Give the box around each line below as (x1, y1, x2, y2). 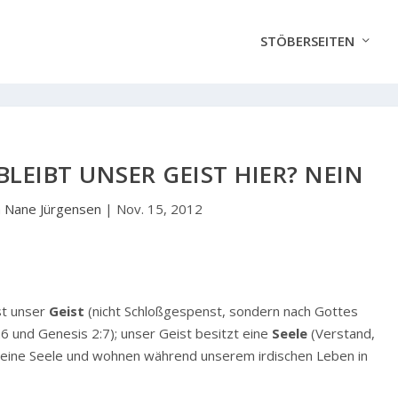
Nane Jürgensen (4, 199, 102, 218)
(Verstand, (307, 323, 376, 342)
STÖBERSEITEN (259, 32, 354, 51)
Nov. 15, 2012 (116, 199, 203, 218)
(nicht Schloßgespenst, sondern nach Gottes (84, 301, 359, 320)
